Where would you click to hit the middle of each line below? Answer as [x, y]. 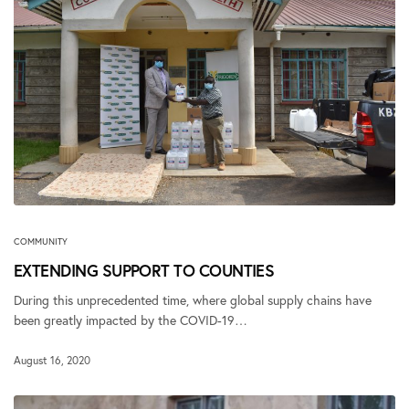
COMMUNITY [41, 242]
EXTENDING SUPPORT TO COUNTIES [144, 271]
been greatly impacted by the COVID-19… [131, 320]
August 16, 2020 [52, 360]
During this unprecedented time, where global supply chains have [193, 300]
